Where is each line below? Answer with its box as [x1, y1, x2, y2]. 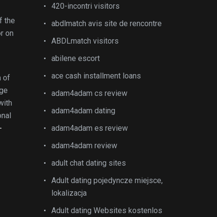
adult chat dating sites [51, 158, 126, 168]
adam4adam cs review [51, 89, 127, 98]
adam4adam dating [51, 106, 115, 115]
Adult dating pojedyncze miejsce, [51, 176, 163, 185]
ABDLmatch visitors [51, 36, 119, 46]
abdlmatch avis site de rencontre [51, 19, 162, 28]
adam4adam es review [51, 124, 128, 133]
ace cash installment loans [51, 71, 141, 80]
